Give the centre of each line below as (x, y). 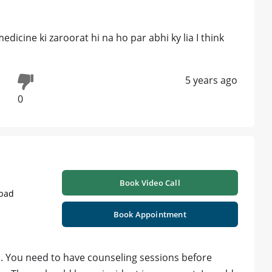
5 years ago (211, 80)
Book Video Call (150, 182)
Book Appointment (150, 214)
